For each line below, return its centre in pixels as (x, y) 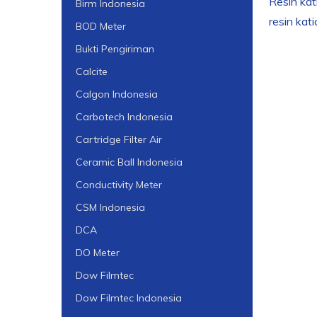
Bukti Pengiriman (115, 48)
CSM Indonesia (110, 207)
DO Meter (98, 252)
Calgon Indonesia (117, 94)
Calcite (92, 71)
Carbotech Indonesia (124, 116)
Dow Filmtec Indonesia (129, 298)
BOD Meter (101, 26)
